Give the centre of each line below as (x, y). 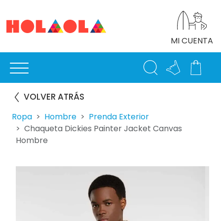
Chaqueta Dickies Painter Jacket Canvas (103, 129)
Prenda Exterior (119, 117)
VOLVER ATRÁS (54, 97)
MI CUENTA (192, 41)
